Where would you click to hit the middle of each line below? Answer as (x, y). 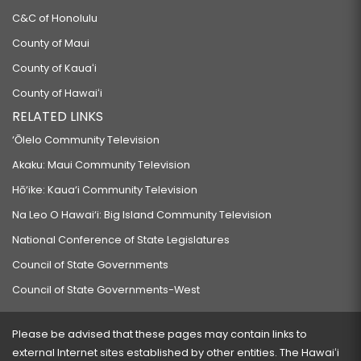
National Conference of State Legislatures (121, 240)
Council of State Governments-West (106, 290)
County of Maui (51, 43)
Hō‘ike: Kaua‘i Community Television (105, 190)
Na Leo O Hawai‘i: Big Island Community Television (142, 215)
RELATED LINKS (58, 116)
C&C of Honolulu (55, 18)
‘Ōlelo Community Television (86, 140)
